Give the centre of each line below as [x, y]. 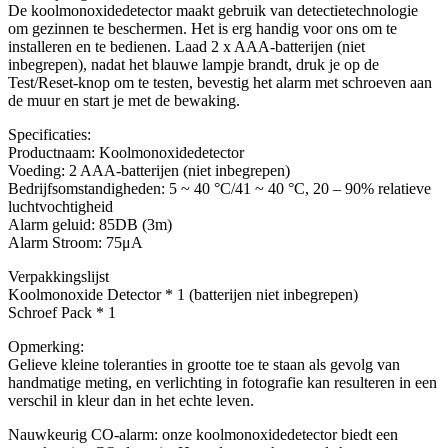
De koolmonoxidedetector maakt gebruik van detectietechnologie [213, 10]
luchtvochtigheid [60, 206]
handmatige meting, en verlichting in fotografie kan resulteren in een [222, 382]
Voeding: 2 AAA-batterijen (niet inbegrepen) [149, 170]
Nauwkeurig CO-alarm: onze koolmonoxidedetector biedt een [203, 434]
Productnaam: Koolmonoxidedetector [126, 152]
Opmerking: [46, 346]
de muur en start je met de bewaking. [124, 100]
